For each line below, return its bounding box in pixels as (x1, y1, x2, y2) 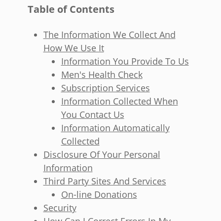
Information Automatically (61, 122, 170, 134)
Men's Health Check (61, 69, 143, 81)
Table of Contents (28, 2, 114, 16)
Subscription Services (61, 82, 150, 94)
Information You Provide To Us (61, 55, 189, 68)
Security (43, 202, 76, 214)
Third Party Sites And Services (43, 175, 166, 187)
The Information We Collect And (43, 29, 176, 41)
